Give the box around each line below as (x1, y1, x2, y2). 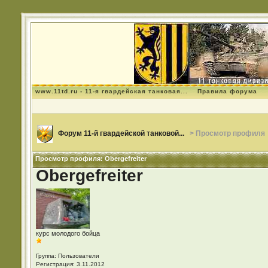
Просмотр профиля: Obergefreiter (35, 155, 147, 162)
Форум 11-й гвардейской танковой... (57, 129, 184, 138)
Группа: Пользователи (35, 252, 99, 259)
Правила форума (197, 88, 257, 95)
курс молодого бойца (35, 230, 100, 237)
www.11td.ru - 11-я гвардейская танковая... (35, 88, 188, 95)
